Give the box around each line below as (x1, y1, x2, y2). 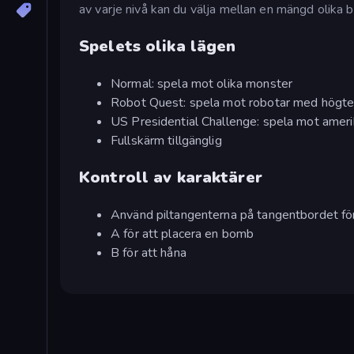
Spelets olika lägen (79, 35, 236, 57)
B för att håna (111, 243, 186, 262)
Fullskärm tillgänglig (111, 131, 222, 149)
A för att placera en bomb (111, 224, 254, 243)
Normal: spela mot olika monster (111, 74, 293, 92)
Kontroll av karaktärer (79, 166, 262, 188)
